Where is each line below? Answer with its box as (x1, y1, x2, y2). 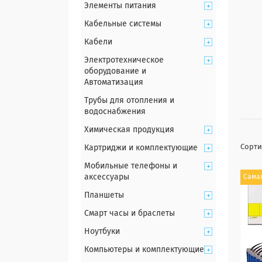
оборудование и (84, 67, 146, 75)
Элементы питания (84, 2, 156, 10)
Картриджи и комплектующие (84, 144, 198, 152)
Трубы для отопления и (84, 96, 174, 105)
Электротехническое (84, 56, 164, 64)
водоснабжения (84, 108, 146, 116)
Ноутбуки (84, 227, 120, 236)
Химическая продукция (84, 126, 174, 134)
